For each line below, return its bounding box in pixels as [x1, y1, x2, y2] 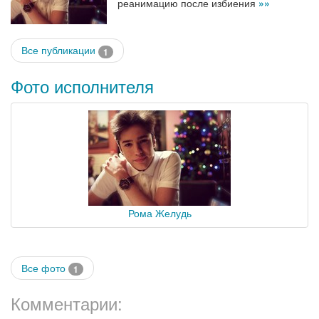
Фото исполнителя [11, 73, 154, 98]
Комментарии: [11, 290, 122, 315]
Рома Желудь [127, 205, 192, 220]
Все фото [21, 260, 68, 275]
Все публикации [21, 43, 98, 58]
